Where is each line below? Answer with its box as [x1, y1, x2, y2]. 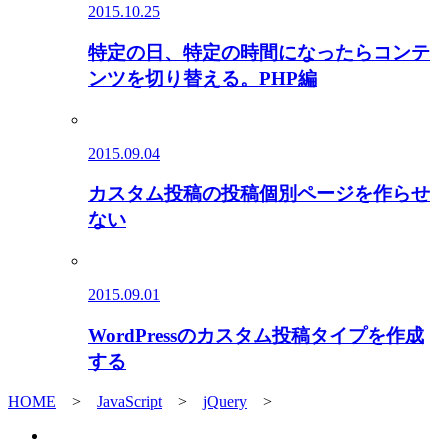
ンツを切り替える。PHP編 [88, 67, 317, 89]
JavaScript [97, 393, 162, 411]
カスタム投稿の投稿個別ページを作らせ [88, 183, 430, 205]
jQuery [203, 393, 247, 411]
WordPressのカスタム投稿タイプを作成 [88, 324, 424, 346]
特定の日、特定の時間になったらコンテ [88, 41, 430, 63]
